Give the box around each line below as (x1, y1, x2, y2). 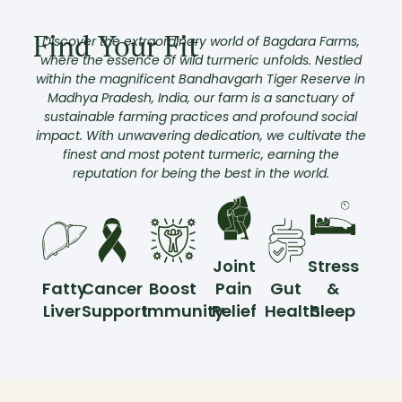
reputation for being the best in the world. (72, 163, 329, 182)
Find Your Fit (32, 26, 199, 65)
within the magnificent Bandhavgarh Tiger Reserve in (36, 69, 366, 88)
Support (82, 300, 149, 323)
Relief (211, 300, 257, 323)
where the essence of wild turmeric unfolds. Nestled (39, 50, 362, 69)
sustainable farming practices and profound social (44, 107, 358, 126)
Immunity (142, 300, 224, 323)
